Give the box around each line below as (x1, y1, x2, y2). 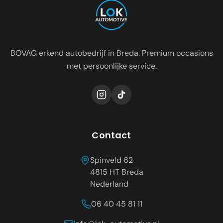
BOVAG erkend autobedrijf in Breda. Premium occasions (10, 48, 213, 58)
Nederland (90, 179, 128, 189)
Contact (92, 129, 131, 141)
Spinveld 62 (90, 155, 133, 165)
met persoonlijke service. (66, 61, 157, 71)
